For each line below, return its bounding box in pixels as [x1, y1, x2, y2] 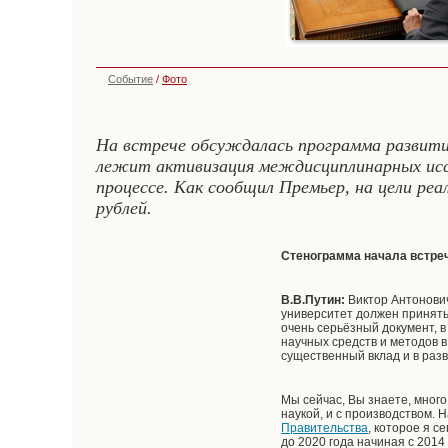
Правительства [281, 421, 369, 435]
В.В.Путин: [281, 293, 349, 307]
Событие [108, 73, 153, 85]
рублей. [96, 198, 152, 218]
